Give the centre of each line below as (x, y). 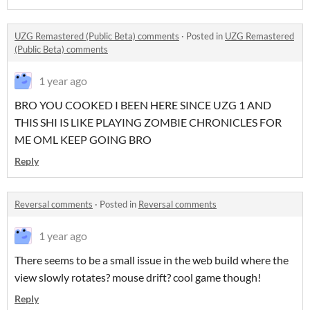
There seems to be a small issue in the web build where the (152, 260)
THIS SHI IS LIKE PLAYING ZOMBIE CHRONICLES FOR (148, 122)
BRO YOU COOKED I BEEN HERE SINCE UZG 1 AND (143, 105)
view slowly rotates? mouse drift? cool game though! (138, 277)
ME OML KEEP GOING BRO (83, 139)
